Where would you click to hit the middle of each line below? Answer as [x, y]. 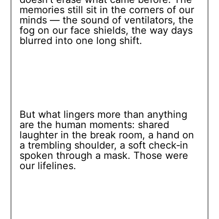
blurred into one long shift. [81, 41]
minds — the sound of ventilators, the [106, 20]
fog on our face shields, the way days [106, 31]
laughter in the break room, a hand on [107, 135]
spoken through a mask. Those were [104, 156]
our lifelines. [48, 166]
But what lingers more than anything [103, 115]
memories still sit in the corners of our [107, 10]
